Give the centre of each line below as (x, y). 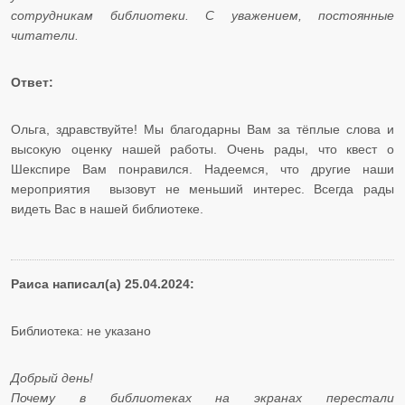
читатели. (47, 36)
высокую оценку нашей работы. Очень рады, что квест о (202, 150)
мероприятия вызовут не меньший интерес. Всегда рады (202, 189)
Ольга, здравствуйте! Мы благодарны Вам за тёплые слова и (202, 130)
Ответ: (34, 83)
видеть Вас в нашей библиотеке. (107, 209)
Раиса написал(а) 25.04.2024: (103, 284)
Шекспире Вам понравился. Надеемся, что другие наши (202, 170)
